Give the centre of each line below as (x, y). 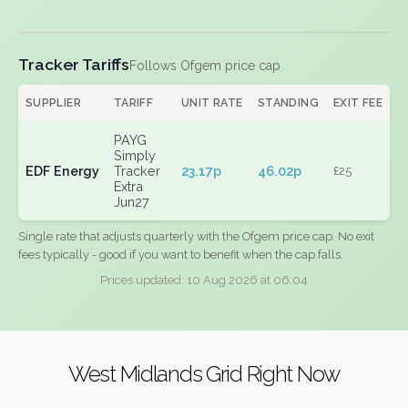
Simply (135, 155)
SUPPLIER (53, 102)
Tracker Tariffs (74, 64)
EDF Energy (62, 171)
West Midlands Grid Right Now (204, 373)
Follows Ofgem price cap (205, 66)
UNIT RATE (212, 102)
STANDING (288, 102)
